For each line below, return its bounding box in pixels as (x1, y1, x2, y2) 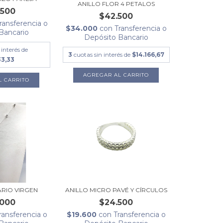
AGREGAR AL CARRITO (83, 72, 149, 79)
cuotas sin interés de (73, 51, 132, 59)
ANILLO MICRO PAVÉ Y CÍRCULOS (65, 186, 167, 194)
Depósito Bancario (84, 33, 148, 42)
